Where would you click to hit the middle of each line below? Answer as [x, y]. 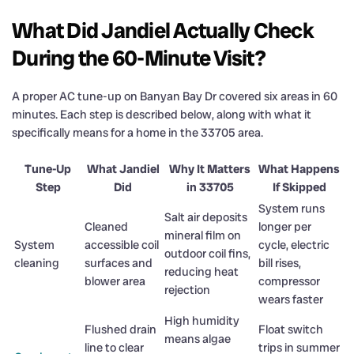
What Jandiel [123, 169]
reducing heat [201, 271]
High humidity [202, 320]
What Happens [299, 169]
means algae [198, 339]
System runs [292, 208]
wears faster [291, 299]
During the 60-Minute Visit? [139, 58]
